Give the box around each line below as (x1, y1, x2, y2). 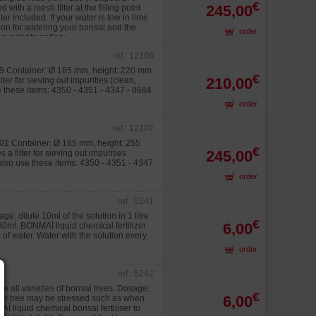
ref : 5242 (118, 269, 154, 279)
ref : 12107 (113, 123, 154, 133)
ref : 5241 (118, 196, 154, 206)
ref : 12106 (113, 51, 154, 61)
